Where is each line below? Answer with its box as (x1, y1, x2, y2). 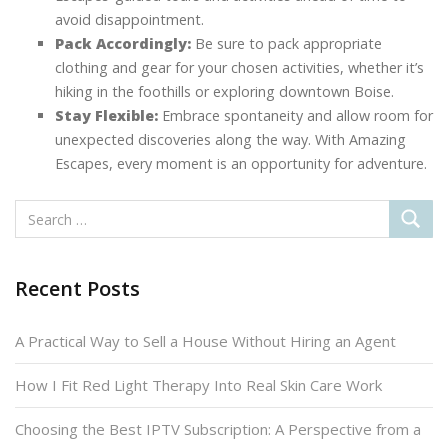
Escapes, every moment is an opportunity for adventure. (55, 153, 427, 173)
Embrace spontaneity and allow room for (158, 105, 433, 125)
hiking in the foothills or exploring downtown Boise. (55, 81, 394, 101)
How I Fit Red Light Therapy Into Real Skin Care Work (15, 374, 382, 395)
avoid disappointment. (55, 9, 204, 29)
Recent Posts (15, 274, 140, 302)
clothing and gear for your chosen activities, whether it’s (55, 57, 424, 77)
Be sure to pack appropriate (191, 33, 382, 53)
